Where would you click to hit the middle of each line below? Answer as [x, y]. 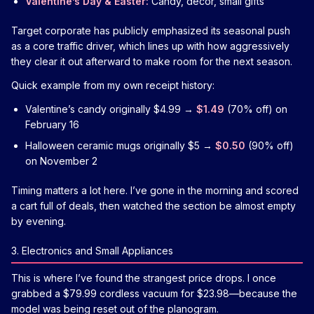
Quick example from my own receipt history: [113, 85]
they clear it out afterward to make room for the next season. [152, 61]
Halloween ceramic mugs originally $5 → [120, 145]
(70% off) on [256, 109]
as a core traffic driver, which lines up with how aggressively [150, 46]
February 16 [52, 124]
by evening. [39, 221]
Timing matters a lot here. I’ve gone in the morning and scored [155, 190]
